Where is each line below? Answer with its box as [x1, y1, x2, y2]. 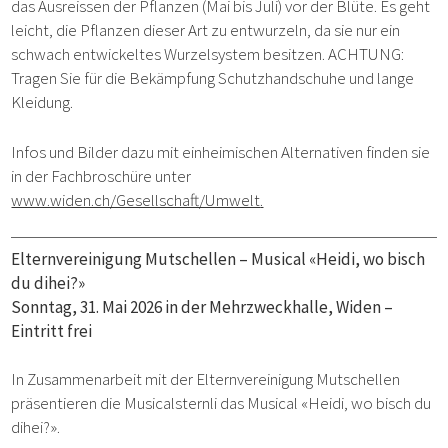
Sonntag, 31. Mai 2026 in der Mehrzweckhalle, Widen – [11, 295, 394, 318]
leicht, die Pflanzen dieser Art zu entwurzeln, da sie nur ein [11, 19, 401, 42]
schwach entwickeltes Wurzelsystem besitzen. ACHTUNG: [11, 43, 405, 66]
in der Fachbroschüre [11, 164, 153, 187]
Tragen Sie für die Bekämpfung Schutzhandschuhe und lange [11, 67, 415, 90]
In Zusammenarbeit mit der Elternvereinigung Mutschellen [11, 367, 401, 390]
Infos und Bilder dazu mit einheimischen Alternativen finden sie [11, 140, 431, 163]
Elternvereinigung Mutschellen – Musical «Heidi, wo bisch [11, 247, 426, 270]
